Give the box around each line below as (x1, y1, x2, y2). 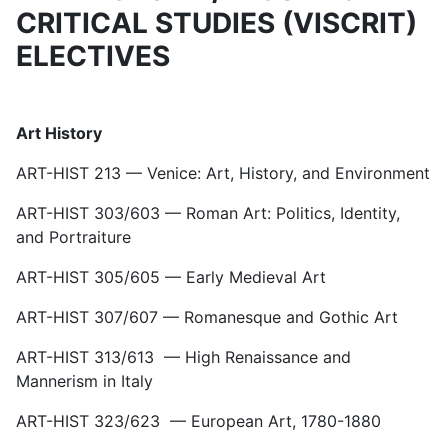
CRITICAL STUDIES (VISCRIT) (16, 6, 417, 40)
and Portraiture (16, 227, 131, 247)
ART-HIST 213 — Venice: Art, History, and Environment (16, 163, 430, 183)
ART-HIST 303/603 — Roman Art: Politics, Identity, (16, 203, 400, 223)
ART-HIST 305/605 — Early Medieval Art (16, 267, 326, 287)
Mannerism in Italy (16, 371, 153, 391)
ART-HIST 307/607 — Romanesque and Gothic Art (16, 307, 398, 327)
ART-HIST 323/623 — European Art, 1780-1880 (16, 411, 381, 431)
